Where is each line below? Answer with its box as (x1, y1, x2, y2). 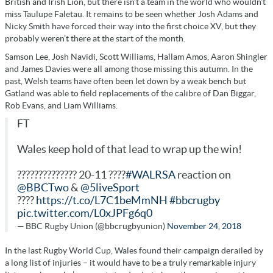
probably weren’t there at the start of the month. (5, 33, 185, 43)
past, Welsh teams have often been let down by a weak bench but (5, 76, 246, 86)
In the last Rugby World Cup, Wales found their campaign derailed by (5, 245, 263, 255)
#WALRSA (126, 168, 175, 181)
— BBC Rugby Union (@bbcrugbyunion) (17, 221, 167, 231)
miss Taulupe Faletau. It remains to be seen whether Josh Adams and (5, 9, 258, 19)
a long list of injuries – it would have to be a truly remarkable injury (5, 257, 256, 268)
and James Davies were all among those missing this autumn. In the (5, 63, 253, 74)
